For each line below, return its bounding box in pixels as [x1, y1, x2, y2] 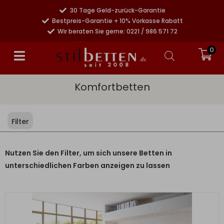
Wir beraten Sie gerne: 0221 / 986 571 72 [57, 27, 178, 35]
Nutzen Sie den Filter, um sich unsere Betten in [5, 148, 172, 158]
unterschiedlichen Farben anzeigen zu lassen [5, 160, 170, 170]
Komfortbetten [74, 80, 150, 94]
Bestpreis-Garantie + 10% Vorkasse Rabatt [52, 16, 183, 25]
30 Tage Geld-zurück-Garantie [69, 6, 165, 14]
